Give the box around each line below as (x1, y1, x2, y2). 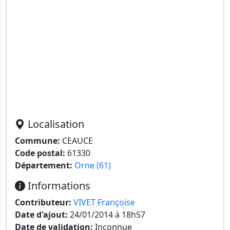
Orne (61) (74, 160, 111, 171)
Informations (25, 179, 90, 193)
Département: (15, 160, 72, 171)
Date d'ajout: (15, 209, 68, 220)
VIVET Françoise (73, 197, 135, 208)
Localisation (25, 117, 84, 131)
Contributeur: (15, 197, 71, 208)
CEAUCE (60, 135, 93, 146)
